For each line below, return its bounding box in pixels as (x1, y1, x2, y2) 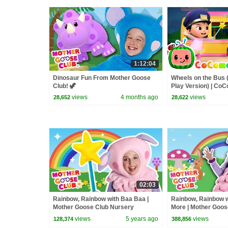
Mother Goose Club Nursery (53, 204, 134, 211)
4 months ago (121, 94, 158, 101)
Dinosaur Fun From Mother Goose (53, 74, 151, 81)
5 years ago (126, 215, 158, 222)
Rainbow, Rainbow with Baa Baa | (53, 195, 149, 203)
